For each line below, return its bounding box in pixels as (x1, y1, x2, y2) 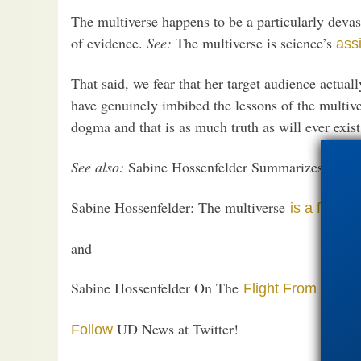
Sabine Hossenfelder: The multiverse (71, 197, 290, 217)
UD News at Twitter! (113, 318, 239, 338)
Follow (71, 321, 113, 338)
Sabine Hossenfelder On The (71, 278, 243, 297)
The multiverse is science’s (172, 32, 336, 52)
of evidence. (71, 32, 147, 52)
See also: (71, 156, 124, 176)
